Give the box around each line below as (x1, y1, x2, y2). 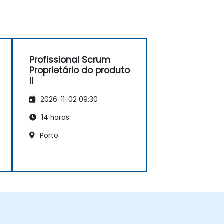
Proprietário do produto (29, 64, 130, 77)
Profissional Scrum (29, 54, 110, 66)
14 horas (39, 112, 69, 122)
